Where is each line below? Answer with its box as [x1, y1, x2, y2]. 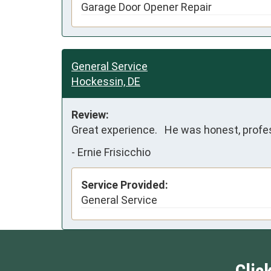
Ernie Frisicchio [77, 146, 151, 159]
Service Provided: [81, 178, 168, 191]
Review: [71, 108, 109, 121]
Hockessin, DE [71, 74, 140, 88]
